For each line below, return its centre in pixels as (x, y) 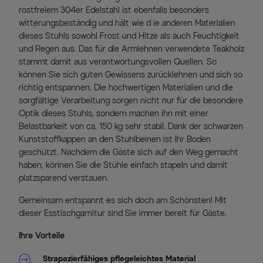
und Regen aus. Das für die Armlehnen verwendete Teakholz (131, 49)
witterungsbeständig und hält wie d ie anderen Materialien (127, 23)
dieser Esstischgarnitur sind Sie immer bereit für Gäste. (123, 213)
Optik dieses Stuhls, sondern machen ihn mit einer (114, 113)
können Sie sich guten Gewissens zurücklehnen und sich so (131, 75)
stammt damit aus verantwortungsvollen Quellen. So (118, 62)
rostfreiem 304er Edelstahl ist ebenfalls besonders (114, 10)
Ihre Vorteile (42, 235)
